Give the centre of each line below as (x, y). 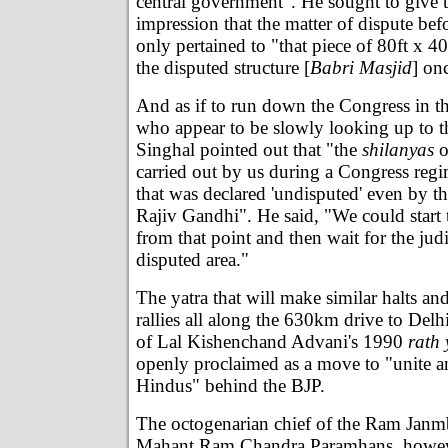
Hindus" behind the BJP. (230, 385)
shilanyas (398, 149)
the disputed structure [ (223, 67)
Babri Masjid (361, 67)
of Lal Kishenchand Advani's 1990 (272, 341)
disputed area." (192, 259)
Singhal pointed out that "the (249, 149)
